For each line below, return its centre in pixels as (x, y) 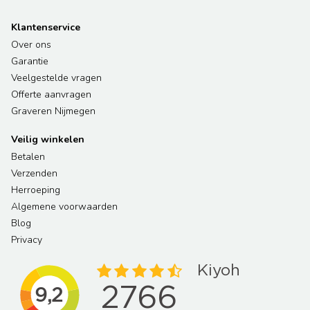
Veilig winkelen (48, 140)
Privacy (27, 240)
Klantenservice (46, 28)
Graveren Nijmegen (53, 111)
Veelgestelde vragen (56, 78)
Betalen (28, 157)
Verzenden (34, 174)
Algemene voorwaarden (64, 207)
